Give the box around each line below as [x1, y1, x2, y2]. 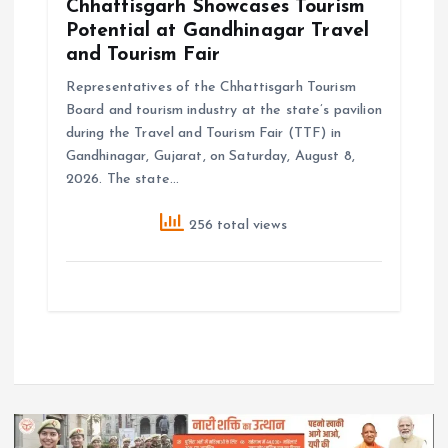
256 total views [184, 217, 288, 233]
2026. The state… [65, 171, 180, 187]
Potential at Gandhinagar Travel [65, 20, 370, 41]
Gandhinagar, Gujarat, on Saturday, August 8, [65, 148, 355, 164]
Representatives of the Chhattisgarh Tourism [65, 79, 356, 95]
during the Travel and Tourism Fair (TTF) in [65, 125, 341, 141]
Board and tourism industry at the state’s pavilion [65, 102, 382, 118]
